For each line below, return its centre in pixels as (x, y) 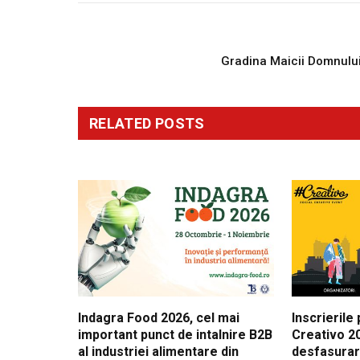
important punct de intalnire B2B (175, 335)
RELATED (122, 124)
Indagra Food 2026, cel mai (159, 318)
